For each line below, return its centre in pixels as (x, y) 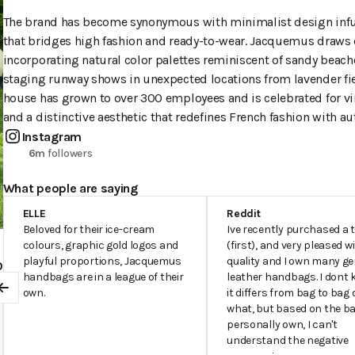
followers (69, 153)
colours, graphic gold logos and (101, 245)
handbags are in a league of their (103, 277)
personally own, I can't (282, 324)
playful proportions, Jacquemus (102, 261)
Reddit (244, 214)
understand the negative (288, 340)
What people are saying (70, 188)
